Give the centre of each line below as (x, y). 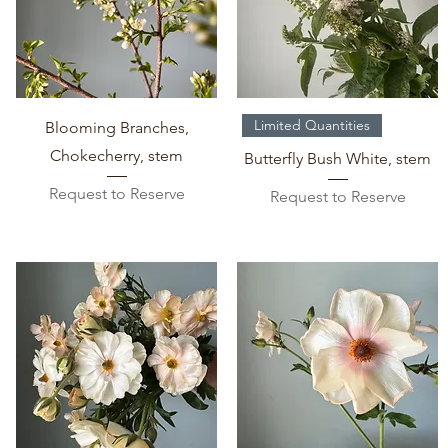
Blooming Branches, (116, 128)
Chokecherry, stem (117, 156)
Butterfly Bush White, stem (338, 159)
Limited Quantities (312, 125)
